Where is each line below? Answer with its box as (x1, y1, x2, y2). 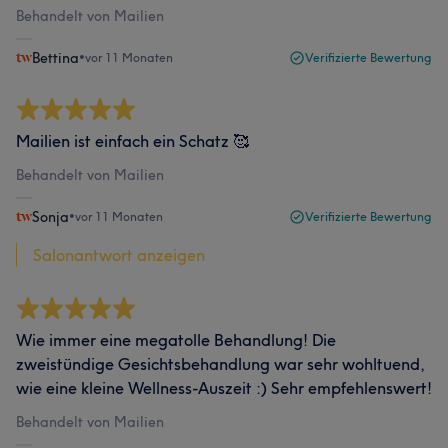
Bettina (32, 48, 79, 67)
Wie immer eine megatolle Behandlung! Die (16, 329, 336, 350)
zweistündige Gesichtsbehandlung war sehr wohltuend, (16, 353, 425, 374)
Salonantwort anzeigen (33, 244, 205, 265)
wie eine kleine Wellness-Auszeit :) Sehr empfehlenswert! (16, 377, 432, 398)
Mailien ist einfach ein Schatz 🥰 (16, 130, 249, 151)
